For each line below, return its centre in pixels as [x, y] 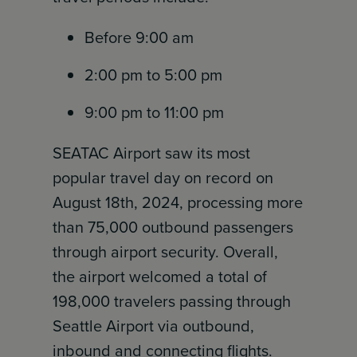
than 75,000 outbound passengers [173, 227]
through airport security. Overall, [166, 252]
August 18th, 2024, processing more [178, 202]
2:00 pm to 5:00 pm [154, 75]
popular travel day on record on [163, 178]
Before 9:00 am [139, 37]
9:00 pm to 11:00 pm [155, 112]
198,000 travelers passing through [172, 301]
